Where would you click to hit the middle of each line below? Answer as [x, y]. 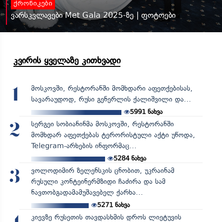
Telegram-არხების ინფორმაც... [84, 146]
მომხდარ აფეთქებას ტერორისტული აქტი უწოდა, [113, 135]
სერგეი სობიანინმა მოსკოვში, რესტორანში [102, 124]
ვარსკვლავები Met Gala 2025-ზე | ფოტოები [93, 15]
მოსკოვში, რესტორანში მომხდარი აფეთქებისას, [112, 88]
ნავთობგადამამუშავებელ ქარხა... [87, 192]
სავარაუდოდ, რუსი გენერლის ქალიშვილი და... [111, 99]
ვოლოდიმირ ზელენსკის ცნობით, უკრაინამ [103, 170]
